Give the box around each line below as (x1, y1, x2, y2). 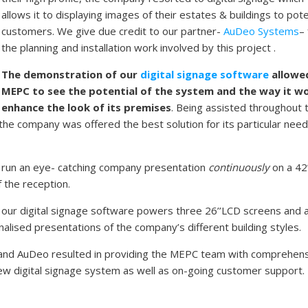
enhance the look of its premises (1, 100, 172, 114)
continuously (208, 159, 269, 174)
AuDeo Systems (223, 23, 300, 38)
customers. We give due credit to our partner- (1, 23, 224, 38)
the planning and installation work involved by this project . (1, 40, 276, 54)
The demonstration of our (1, 67, 141, 81)
